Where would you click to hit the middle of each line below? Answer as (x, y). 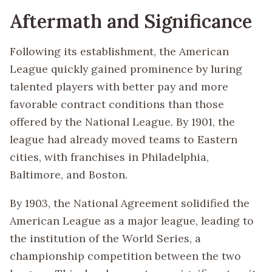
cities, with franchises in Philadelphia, (109, 157)
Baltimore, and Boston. (69, 175)
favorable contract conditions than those (117, 104)
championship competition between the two (125, 256)
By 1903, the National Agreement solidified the (130, 203)
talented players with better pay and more (119, 87)
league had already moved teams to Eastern (124, 140)
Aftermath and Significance (131, 21)
